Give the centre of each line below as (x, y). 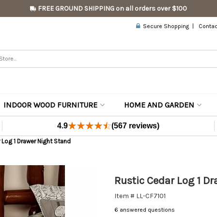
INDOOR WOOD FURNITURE (50, 105)
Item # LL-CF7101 (140, 196)
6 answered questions (145, 210)
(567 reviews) (136, 126)
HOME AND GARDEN (159, 105)
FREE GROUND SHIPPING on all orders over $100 (112, 8)
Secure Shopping (165, 26)
